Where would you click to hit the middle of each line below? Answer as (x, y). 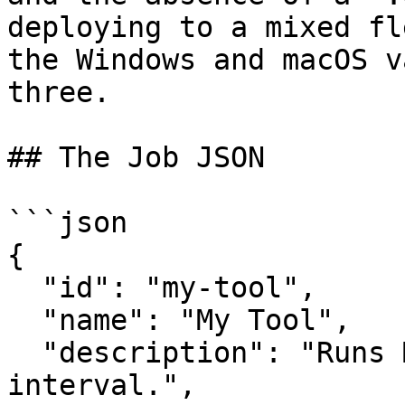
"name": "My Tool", (24, 320)
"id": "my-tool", (24, 287)
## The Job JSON (136, 157)
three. (59, 92)
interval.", (102, 385)
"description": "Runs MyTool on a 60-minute (24, 353)
